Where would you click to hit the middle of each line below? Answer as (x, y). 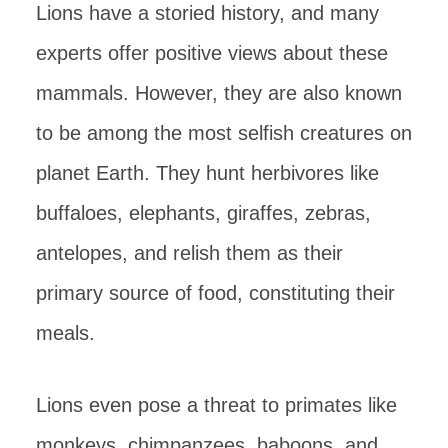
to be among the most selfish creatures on (224, 132)
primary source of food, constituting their (215, 292)
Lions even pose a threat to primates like (216, 404)
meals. (65, 332)
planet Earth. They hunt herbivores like (207, 172)
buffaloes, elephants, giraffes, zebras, (203, 212)
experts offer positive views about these (212, 52)
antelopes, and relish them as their (189, 252)
